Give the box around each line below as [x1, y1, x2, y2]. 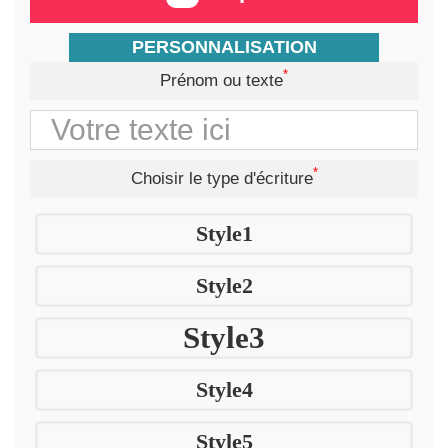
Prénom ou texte [160, 70, 283, 90]
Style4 [195, 376, 253, 402]
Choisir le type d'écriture [130, 168, 313, 188]
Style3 [183, 319, 265, 355]
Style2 [195, 272, 253, 298]
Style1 [195, 220, 253, 246]
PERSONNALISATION [131, 36, 317, 57]
